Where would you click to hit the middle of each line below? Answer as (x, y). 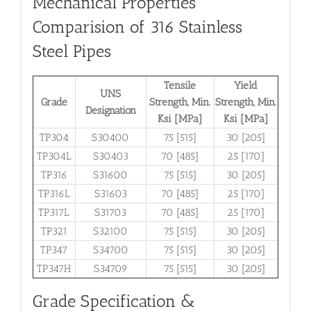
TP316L (54, 193)
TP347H (54, 268)
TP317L (54, 212)
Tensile (180, 85)
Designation (110, 110)
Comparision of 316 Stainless (137, 27)
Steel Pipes (72, 52)
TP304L (54, 156)
